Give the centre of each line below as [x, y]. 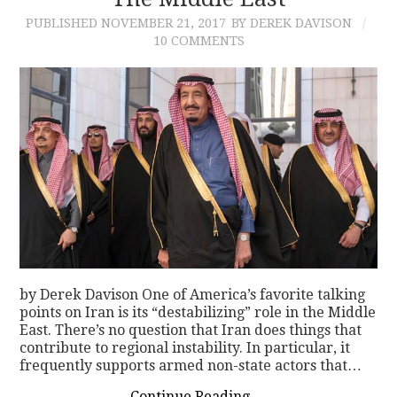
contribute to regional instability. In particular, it [185, 347]
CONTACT [83, 39]
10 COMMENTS [198, 40]
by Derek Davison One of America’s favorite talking [193, 294]
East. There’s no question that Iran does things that [191, 330]
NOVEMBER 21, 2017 [163, 23]
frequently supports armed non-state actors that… [191, 365]
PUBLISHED [63, 23]
